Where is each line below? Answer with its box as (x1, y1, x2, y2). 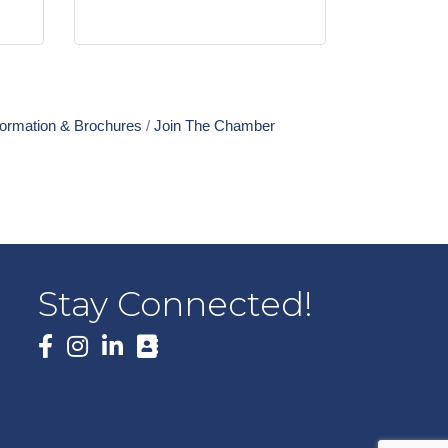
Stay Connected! (38, 283, 314, 326)
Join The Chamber (153, 117, 275, 134)
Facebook (37, 335, 117, 355)
